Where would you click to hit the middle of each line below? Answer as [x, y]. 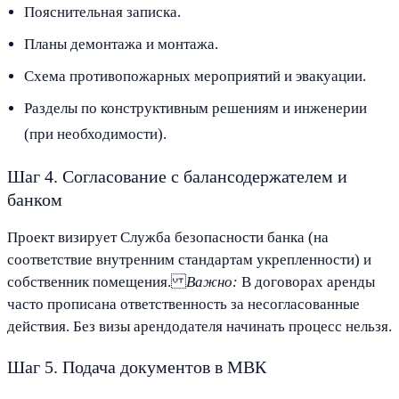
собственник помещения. [97, 282]
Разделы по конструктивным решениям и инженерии [196, 109]
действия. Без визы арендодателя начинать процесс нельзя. [199, 327]
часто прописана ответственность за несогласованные [183, 305]
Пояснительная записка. [103, 12]
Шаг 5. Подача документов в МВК [137, 367]
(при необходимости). [96, 134]
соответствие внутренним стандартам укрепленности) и [189, 260]
